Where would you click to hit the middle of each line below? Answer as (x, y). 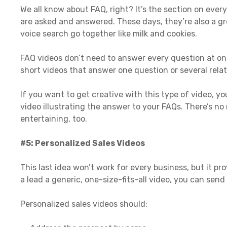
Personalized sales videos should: (84, 204)
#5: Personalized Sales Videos (83, 143)
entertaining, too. (54, 119)
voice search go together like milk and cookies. (109, 33)
